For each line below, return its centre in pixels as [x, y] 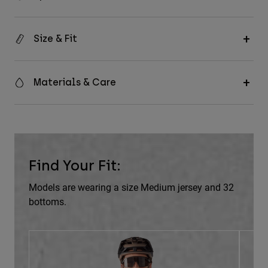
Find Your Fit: [75, 166]
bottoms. [48, 202]
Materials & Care [75, 83]
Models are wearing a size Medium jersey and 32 [131, 187]
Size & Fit [55, 39]
